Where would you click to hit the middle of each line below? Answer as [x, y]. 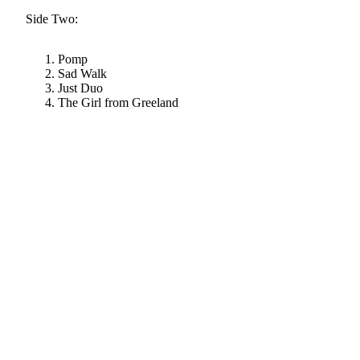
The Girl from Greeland [118, 103]
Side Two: [52, 19]
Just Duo [80, 88]
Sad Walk [82, 74]
